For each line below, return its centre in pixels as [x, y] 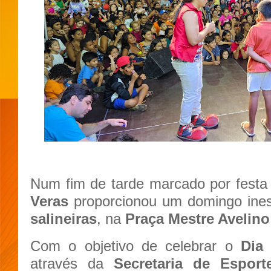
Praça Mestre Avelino [198, 218]
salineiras [64, 218]
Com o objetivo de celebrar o [135, 246]
